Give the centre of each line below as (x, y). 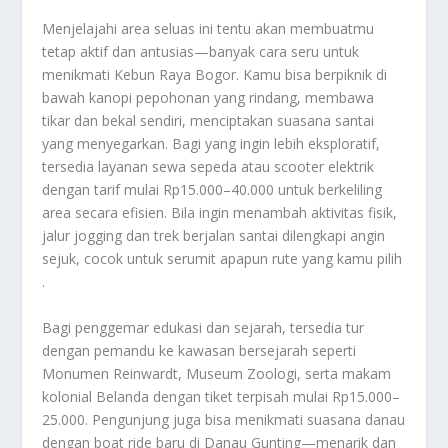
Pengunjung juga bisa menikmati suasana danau (249, 419)
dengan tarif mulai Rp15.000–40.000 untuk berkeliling (212, 190)
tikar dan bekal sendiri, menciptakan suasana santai (208, 121)
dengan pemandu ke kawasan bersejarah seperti (199, 350)
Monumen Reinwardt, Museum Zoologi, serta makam (217, 373)
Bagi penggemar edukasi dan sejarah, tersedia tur (203, 327)
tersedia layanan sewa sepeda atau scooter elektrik (208, 167)
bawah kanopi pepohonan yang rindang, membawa (208, 98)
